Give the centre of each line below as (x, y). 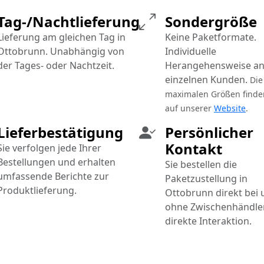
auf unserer (189, 108)
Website (230, 108)
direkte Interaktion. (208, 221)
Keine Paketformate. (211, 37)
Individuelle (191, 52)
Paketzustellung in (206, 179)
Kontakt (194, 149)
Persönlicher (209, 133)
